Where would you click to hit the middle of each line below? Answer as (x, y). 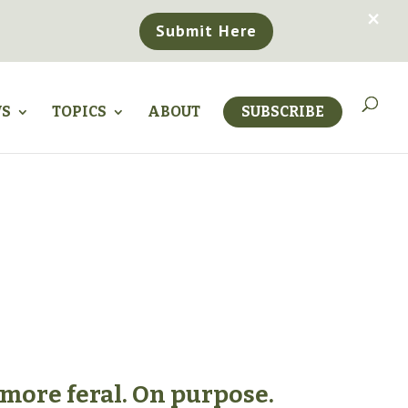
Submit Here (206, 31)
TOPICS (79, 112)
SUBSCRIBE (283, 112)
